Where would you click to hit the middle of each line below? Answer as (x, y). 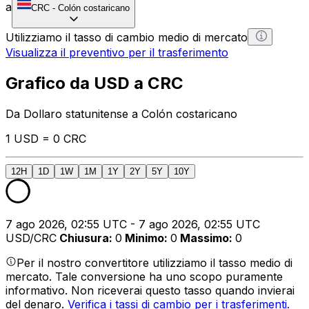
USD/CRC (31, 238)
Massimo (205, 238)
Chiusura (84, 238)
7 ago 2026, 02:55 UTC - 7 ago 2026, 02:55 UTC (133, 224)
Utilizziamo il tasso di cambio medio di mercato (127, 37)
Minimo (144, 238)
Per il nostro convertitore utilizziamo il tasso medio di (154, 262)
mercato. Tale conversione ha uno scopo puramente (144, 276)
